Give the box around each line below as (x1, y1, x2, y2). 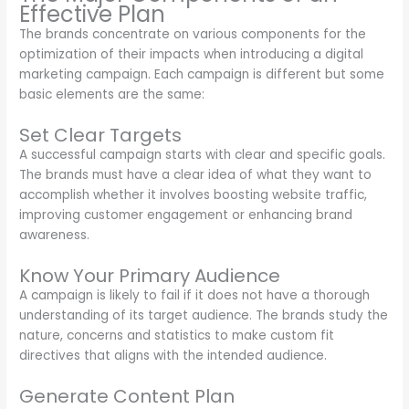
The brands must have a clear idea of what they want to (19, 166, 372, 184)
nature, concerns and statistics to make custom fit (19, 327, 335, 345)
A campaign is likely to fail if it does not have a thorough (19, 287, 371, 305)
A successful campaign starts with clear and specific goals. (19, 146, 386, 164)
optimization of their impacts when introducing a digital (19, 46, 364, 64)
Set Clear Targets (19, 122, 183, 149)
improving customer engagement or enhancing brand (19, 206, 353, 225)
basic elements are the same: (19, 86, 205, 104)
